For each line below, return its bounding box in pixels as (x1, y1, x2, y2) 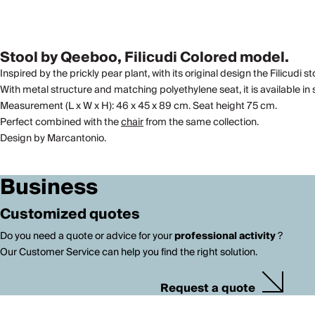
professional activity (174, 228, 276, 245)
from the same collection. (143, 114, 259, 131)
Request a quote (160, 278, 256, 298)
